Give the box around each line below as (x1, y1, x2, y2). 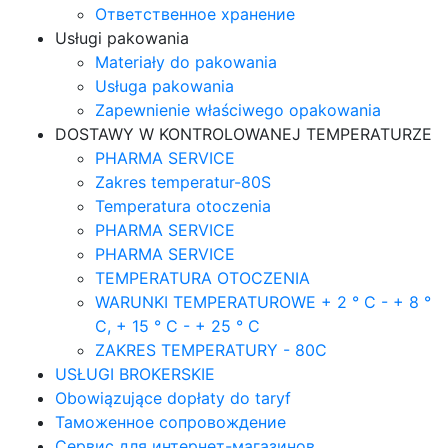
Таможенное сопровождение (55, 412, 286, 433)
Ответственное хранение (95, 4, 295, 25)
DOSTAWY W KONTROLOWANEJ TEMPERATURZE (55, 124, 432, 145)
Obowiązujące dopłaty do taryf (55, 388, 291, 409)
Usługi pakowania (55, 28, 189, 49)
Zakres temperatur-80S (95, 172, 271, 193)
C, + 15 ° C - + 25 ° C (95, 316, 260, 337)
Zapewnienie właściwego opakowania (95, 100, 381, 121)
